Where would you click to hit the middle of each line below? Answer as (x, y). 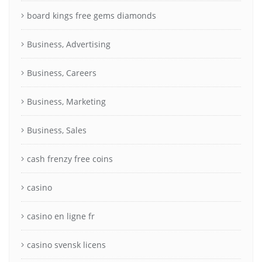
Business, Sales (57, 130)
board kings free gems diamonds (92, 15)
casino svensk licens (66, 244)
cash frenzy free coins (70, 158)
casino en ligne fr (61, 216)
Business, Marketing (66, 101)
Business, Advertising (69, 44)
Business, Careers (62, 73)
